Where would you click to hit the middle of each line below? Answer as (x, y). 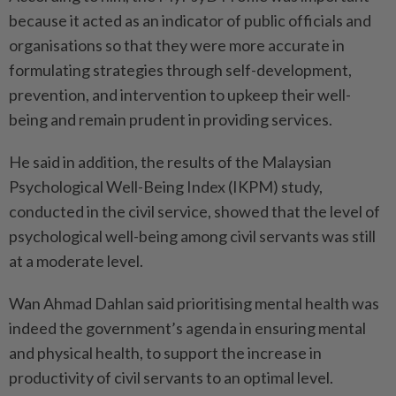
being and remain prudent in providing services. (171, 119)
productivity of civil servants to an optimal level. (171, 377)
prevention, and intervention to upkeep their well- (180, 95)
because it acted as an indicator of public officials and (190, 20)
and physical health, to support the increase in (165, 353)
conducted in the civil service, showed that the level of (194, 211)
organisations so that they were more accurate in (177, 45)
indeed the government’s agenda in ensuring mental (187, 328)
